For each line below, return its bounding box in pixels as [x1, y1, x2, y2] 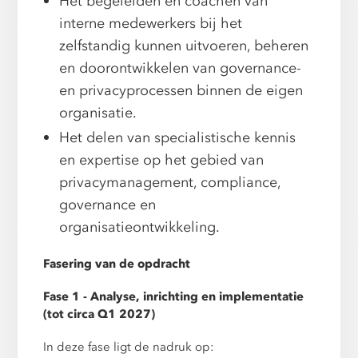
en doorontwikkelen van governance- [59, 58, 302, 79]
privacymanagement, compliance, [59, 173, 281, 193]
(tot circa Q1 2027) [43, 305, 156, 322]
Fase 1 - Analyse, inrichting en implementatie [43, 288, 304, 304]
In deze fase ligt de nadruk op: [43, 338, 215, 355]
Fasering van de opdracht [43, 255, 191, 272]
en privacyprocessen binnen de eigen [59, 81, 304, 101]
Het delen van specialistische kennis [59, 128, 296, 149]
